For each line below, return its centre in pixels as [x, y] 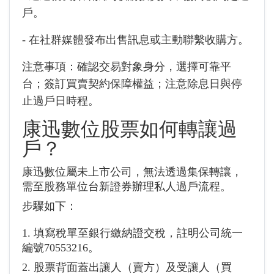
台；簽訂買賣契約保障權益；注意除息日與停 [132, 84]
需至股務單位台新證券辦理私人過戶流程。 [127, 187]
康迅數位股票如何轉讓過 [130, 129]
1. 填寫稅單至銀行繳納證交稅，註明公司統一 [132, 233]
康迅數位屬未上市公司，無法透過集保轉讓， [132, 172]
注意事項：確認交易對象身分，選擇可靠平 [127, 67]
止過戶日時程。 [61, 101]
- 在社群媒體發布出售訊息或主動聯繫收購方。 [135, 40]
